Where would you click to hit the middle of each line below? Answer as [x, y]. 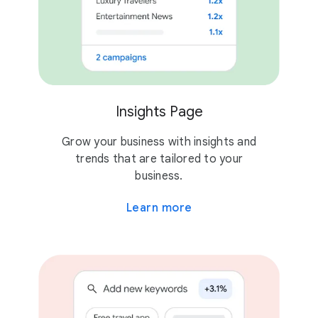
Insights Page [159, 111]
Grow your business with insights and [159, 142]
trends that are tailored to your [159, 159]
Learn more [159, 208]
